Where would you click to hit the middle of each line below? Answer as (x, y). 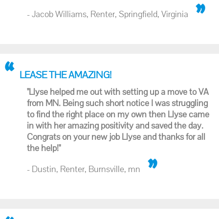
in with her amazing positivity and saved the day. (115, 125)
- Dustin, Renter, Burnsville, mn (84, 169)
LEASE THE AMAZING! (66, 75)
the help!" (44, 148)
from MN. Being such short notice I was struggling (117, 103)
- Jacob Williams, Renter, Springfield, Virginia (108, 14)
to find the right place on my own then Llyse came (118, 114)
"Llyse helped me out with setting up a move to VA (118, 92)
